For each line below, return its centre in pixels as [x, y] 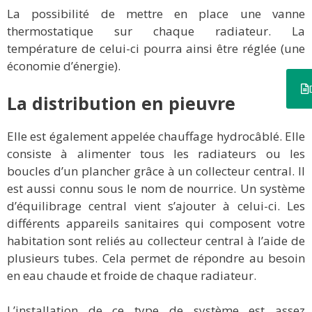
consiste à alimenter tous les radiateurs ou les [156, 153]
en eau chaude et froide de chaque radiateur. [132, 275]
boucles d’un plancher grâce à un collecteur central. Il [156, 171]
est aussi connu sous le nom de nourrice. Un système [156, 188]
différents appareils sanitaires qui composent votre [156, 223]
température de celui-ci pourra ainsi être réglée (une [156, 49]
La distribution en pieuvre [121, 103]
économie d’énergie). [64, 66]
